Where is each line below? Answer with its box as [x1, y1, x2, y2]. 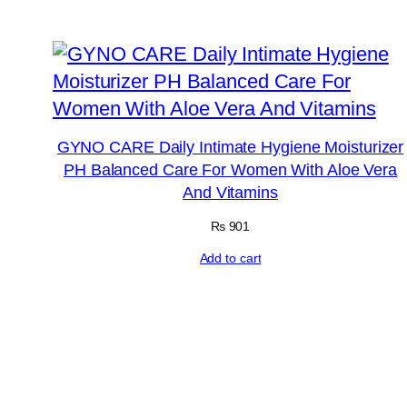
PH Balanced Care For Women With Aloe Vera [64, 161, 397, 180]
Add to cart [199, 251, 262, 266]
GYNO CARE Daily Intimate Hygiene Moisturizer [56, 138, 404, 157]
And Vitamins [183, 184, 278, 203]
